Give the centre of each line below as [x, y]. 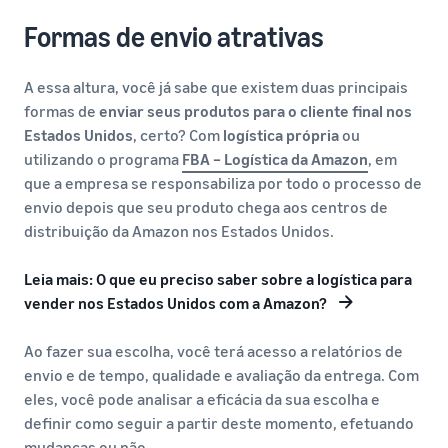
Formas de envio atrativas [174, 36]
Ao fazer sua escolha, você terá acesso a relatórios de [213, 351]
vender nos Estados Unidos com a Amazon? [175, 303]
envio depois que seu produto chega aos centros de [206, 207]
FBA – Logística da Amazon [275, 159]
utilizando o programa [103, 159]
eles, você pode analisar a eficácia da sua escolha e [202, 399]
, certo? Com [178, 135]
